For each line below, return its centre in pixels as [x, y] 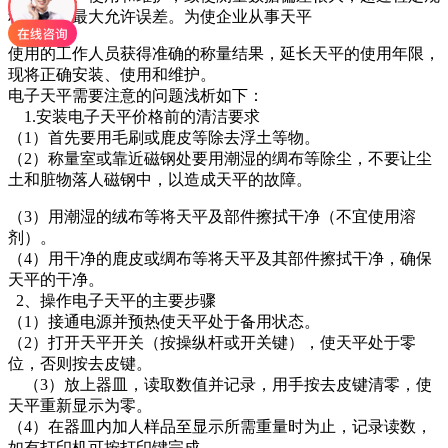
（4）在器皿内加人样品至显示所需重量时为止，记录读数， [220, 427]
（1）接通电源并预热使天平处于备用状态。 [164, 322]
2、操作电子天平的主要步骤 [112, 301]
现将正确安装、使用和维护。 [112, 75]
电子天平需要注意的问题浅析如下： [136, 96]
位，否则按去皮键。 [80, 364]
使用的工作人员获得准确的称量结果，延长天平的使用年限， [224, 54]
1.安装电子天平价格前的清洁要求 [134, 117]
